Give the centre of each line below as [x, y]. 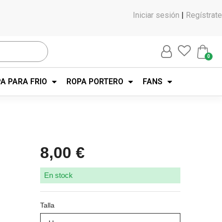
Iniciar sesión [156, 15]
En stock [58, 175]
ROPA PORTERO [95, 82]
